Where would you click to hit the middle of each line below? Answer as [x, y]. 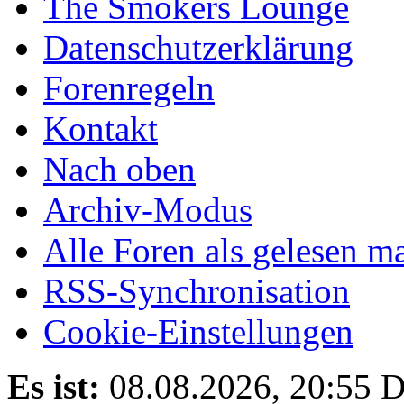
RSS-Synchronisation [197, 290]
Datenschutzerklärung [198, 47]
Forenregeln [129, 87]
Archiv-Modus [148, 209]
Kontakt [101, 128]
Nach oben [119, 169]
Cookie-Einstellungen [198, 331]
